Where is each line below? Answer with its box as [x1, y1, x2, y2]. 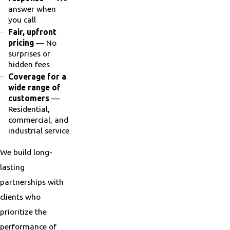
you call [8, 15, 36, 25]
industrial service [8, 126, 69, 136]
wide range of [8, 83, 61, 92]
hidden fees [8, 60, 50, 69]
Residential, [8, 104, 50, 114]
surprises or [8, 49, 50, 59]
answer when [8, 4, 56, 14]
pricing [8, 38, 34, 48]
